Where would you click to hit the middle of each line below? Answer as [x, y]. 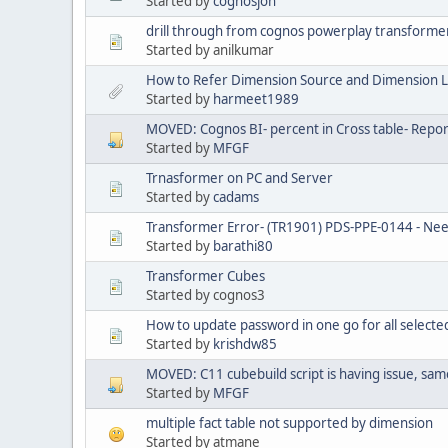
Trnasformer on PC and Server [239, 177]
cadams [236, 196]
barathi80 [243, 245]
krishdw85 [245, 343]
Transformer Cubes [205, 275]
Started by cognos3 [205, 294]
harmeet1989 [256, 98]
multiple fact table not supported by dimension [289, 422]
